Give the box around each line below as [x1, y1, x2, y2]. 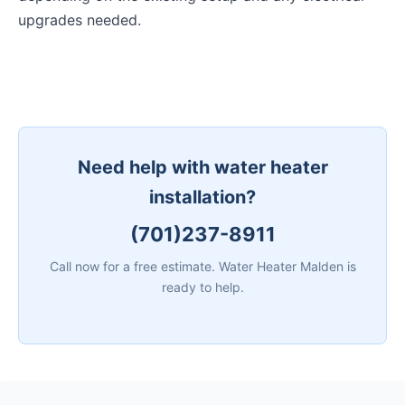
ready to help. [161, 278, 244, 295]
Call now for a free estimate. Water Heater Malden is [49, 258, 356, 274]
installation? [149, 185, 256, 208]
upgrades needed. [18, 11, 141, 30]
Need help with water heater [77, 155, 328, 178]
